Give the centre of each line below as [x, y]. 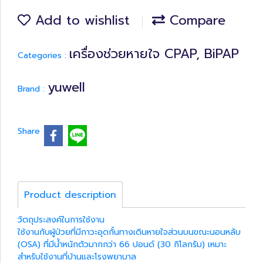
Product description [70, 195]
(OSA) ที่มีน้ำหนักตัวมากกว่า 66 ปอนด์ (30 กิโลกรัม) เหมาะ [122, 244]
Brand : [33, 89]
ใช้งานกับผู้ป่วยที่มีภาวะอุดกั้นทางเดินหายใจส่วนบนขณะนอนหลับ [129, 232]
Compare [195, 20]
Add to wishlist [80, 20]
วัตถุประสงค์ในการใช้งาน [61, 220]
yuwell [66, 87]
